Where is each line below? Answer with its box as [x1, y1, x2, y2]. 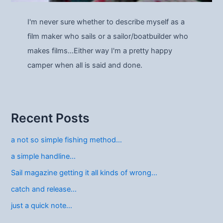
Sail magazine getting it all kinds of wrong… [11, 168, 158, 177]
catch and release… [11, 184, 77, 194]
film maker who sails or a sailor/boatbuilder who [27, 31, 188, 41]
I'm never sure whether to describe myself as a [27, 17, 185, 26]
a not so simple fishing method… [11, 135, 122, 144]
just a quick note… [11, 201, 73, 210]
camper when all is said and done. [27, 60, 142, 70]
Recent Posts [11, 111, 90, 126]
